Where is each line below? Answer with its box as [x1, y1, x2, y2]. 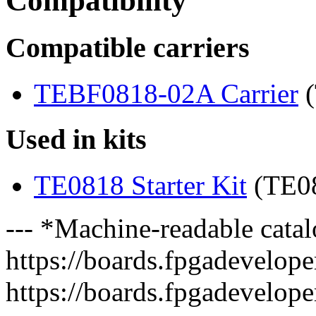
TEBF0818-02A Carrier [34, 78, 298, 109]
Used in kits [6, 123, 147, 155]
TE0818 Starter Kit [34, 169, 247, 200]
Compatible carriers [6, 32, 250, 64]
